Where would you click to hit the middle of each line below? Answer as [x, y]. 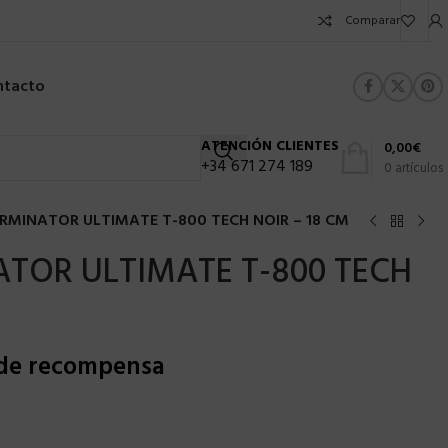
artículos [419, 168]
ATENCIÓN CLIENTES [270, 146]
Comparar [372, 20]
